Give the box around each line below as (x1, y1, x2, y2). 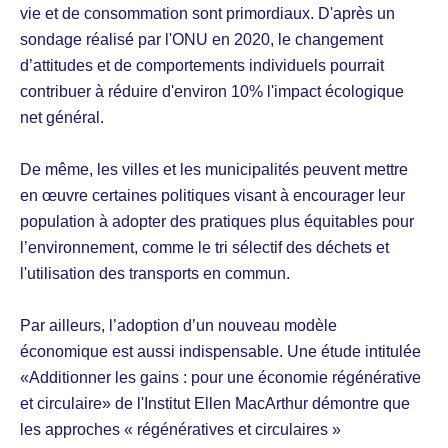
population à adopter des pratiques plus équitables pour (20, 212, 414, 230)
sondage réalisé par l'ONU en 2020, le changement (20, 30, 383, 48)
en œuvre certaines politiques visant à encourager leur (20, 186, 405, 204)
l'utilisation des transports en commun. (20, 264, 290, 282)
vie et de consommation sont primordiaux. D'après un (20, 4, 395, 22)
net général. (20, 108, 104, 126)
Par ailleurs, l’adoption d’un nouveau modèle (20, 316, 337, 334)
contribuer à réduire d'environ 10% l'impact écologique (20, 82, 404, 100)
